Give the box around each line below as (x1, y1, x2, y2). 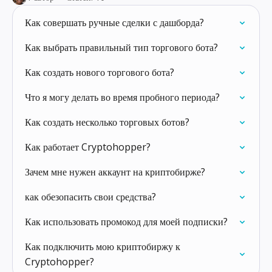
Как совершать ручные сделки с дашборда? (25, 16, 204, 29)
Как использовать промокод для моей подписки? (25, 215, 228, 228)
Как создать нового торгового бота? (25, 66, 174, 79)
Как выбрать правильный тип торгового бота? (25, 41, 218, 54)
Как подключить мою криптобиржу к (25, 240, 180, 253)
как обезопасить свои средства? (25, 190, 156, 203)
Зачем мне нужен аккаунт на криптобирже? (25, 165, 205, 178)
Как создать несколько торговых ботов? (25, 115, 189, 129)
